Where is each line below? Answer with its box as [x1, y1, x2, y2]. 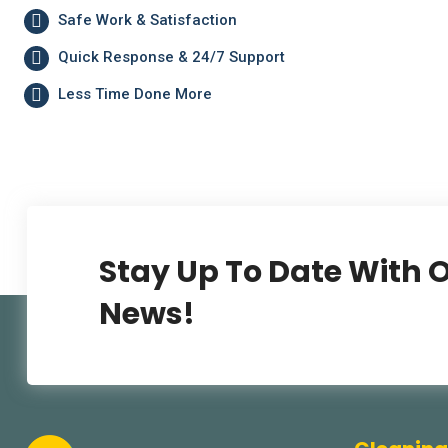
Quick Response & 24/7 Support [54, 47, 285, 66]
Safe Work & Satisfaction [54, 10, 237, 29]
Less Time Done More [54, 84, 212, 103]
